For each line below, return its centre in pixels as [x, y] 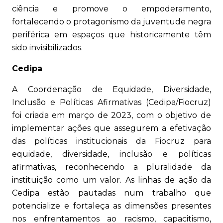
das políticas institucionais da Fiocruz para [111, 141]
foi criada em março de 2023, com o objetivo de [111, 115]
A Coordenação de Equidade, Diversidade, [111, 90]
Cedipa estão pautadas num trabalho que [111, 193]
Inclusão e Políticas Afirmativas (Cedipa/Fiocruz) [111, 103]
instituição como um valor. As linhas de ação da [111, 180]
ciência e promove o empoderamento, [111, 9]
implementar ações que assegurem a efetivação [111, 128]
